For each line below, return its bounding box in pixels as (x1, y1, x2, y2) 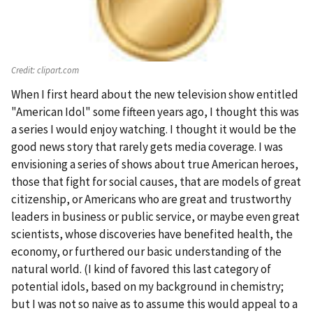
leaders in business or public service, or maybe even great (11, 209, 300, 225)
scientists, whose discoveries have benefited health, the (11, 226, 293, 242)
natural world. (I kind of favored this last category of (11, 261, 271, 277)
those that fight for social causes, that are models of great (11, 174, 301, 190)
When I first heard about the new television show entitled (11, 87, 298, 103)
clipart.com (35, 64, 79, 76)
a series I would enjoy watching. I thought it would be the (11, 122, 296, 138)
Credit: (11, 64, 35, 76)
